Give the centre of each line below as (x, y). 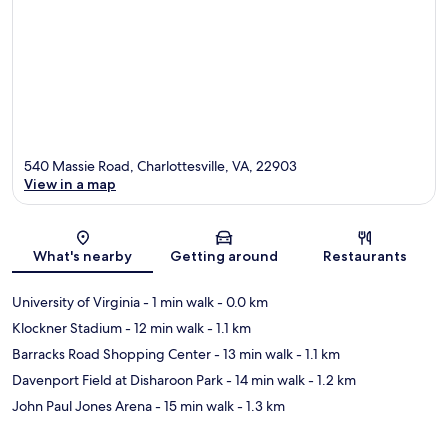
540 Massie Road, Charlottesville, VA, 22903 (160, 165)
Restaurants (365, 255)
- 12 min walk (163, 327)
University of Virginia (76, 301)
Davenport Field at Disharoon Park (117, 379)
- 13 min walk (252, 353)
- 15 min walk (193, 405)
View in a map (70, 183)
